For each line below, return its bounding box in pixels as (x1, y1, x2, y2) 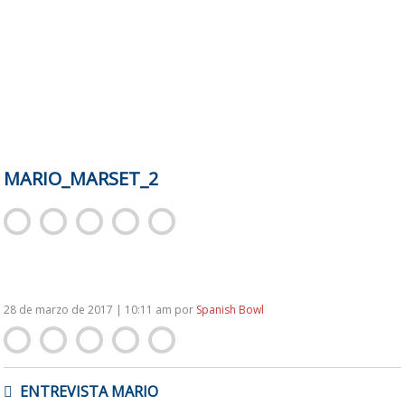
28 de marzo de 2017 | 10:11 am (4, 301, 175, 317)
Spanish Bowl (196, 301, 265, 317)
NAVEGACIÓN (3, 371, 89, 390)
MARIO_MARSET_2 (4, 166, 159, 191)
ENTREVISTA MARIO (20, 381, 159, 401)
